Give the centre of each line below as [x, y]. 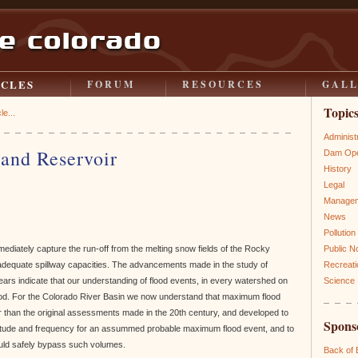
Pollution [340, 233]
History [338, 169]
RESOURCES [223, 84]
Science [339, 280]
